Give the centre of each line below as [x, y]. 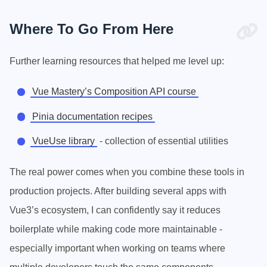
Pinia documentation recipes [93, 116]
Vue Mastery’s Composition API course [114, 92]
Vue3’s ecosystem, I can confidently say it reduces [115, 210]
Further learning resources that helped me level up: [117, 61]
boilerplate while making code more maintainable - [116, 229]
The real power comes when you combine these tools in [127, 172]
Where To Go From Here [91, 29]
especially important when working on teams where [117, 248]
